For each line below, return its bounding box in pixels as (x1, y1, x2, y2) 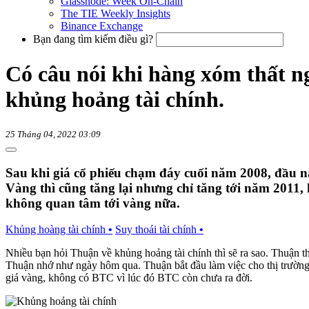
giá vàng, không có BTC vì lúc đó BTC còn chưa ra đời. (6, 272, 252, 284)
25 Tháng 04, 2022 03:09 (6, 128, 101, 139)
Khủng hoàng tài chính (6, 223, 108, 236)
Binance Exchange (61, 20, 143, 32)
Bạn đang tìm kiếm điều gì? (33, 33, 153, 45)
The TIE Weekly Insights (61, 8, 170, 19)
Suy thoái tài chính (115, 223, 199, 236)
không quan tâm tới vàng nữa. (6, 195, 180, 210)
